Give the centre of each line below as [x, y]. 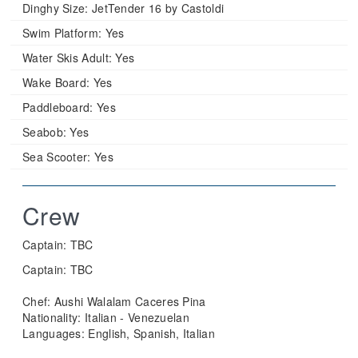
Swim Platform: [62, 32]
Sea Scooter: [57, 156]
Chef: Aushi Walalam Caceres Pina [114, 301]
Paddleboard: [58, 107]
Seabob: [45, 131]
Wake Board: [56, 82]
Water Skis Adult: [68, 57]
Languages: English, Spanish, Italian [119, 333]
